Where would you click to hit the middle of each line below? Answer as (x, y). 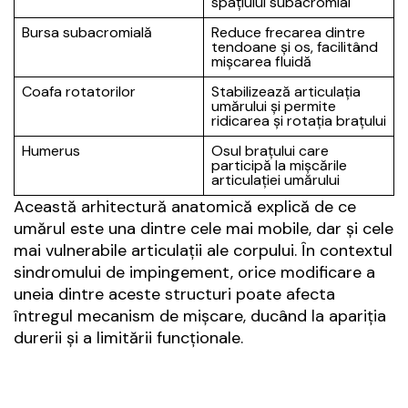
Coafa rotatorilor (79, 92)
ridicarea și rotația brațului (299, 121)
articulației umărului (275, 180)
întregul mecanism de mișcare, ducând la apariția (200, 316)
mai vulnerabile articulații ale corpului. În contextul (203, 251)
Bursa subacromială (87, 33)
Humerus (51, 151)
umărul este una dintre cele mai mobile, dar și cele (204, 229)
